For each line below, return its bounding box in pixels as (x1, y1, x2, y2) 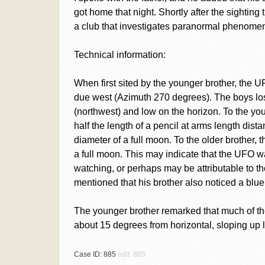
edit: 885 (117, 250, 146, 258)
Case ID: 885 (73, 250, 118, 258)
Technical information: (73, 50, 166, 60)
